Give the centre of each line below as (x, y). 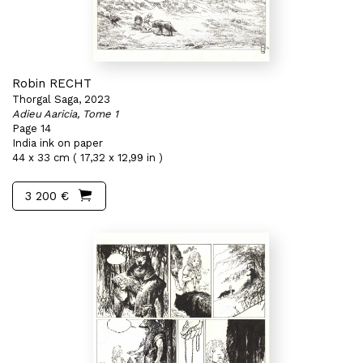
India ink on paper (58, 143)
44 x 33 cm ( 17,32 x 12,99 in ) (88, 158)
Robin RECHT (52, 83)
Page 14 (32, 128)
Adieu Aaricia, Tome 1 (65, 114)
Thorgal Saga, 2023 (61, 99)
